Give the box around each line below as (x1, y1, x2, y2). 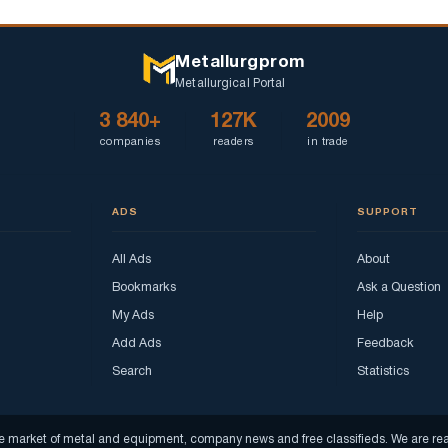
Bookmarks (112, 281, 176, 293)
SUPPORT (357, 207, 418, 217)
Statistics (357, 365, 409, 377)
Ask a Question (357, 281, 441, 293)
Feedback (357, 337, 414, 349)
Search (112, 365, 152, 377)
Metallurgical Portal (175, 77, 286, 89)
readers (213, 136, 254, 147)
